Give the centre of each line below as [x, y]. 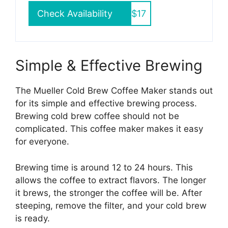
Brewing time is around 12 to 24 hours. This [104, 167]
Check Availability [75, 14]
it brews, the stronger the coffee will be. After [109, 193]
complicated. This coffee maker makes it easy [109, 129]
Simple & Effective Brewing [109, 66]
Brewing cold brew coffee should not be [97, 116]
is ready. [33, 218]
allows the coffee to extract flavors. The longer [111, 180]
